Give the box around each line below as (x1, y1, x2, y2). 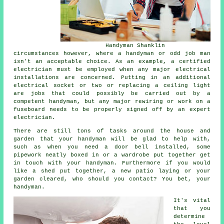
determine (173, 213, 205, 220)
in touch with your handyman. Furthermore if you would (13, 160, 210, 166)
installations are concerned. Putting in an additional (13, 74, 210, 81)
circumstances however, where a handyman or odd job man (13, 50, 210, 57)
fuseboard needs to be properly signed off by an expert (13, 106, 210, 113)
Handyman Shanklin (105, 42, 165, 49)
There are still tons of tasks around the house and (13, 128, 210, 134)
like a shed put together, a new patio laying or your (13, 168, 210, 174)
